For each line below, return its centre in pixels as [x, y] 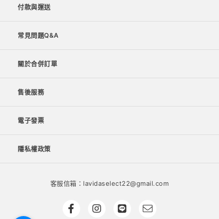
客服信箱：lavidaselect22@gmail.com [109, 183]
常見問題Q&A [38, 35]
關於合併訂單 [37, 64]
